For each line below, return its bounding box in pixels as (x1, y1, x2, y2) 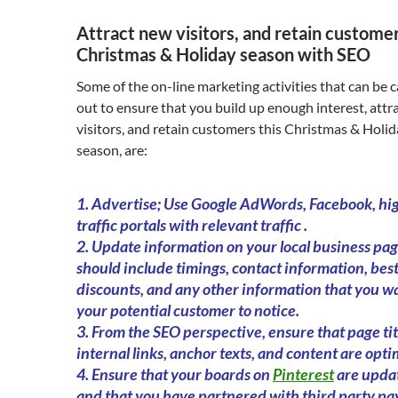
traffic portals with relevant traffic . (76, 215, 307, 235)
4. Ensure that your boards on (76, 364, 273, 384)
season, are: (76, 141, 147, 158)
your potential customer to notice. (76, 300, 299, 320)
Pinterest (273, 364, 334, 384)
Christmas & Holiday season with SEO (76, 44, 370, 65)
